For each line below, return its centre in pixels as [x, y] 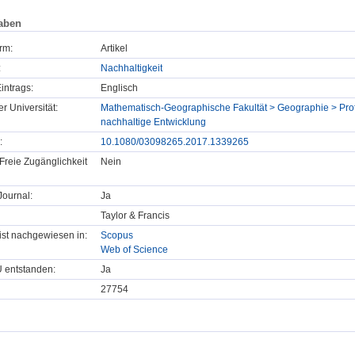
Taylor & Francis [135, 216]
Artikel [114, 49]
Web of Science [134, 250]
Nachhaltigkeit [132, 69]
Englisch [119, 88]
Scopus [117, 236]
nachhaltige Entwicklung [153, 122]
